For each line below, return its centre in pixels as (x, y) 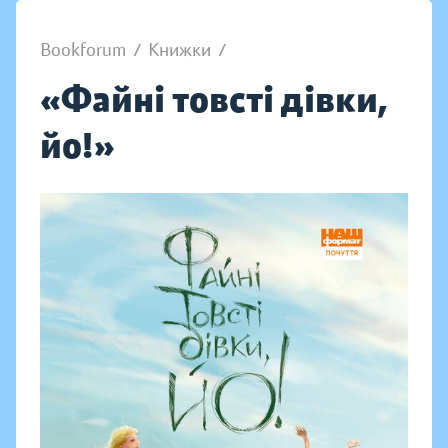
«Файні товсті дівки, (213, 99)
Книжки (179, 50)
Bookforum (83, 50)
